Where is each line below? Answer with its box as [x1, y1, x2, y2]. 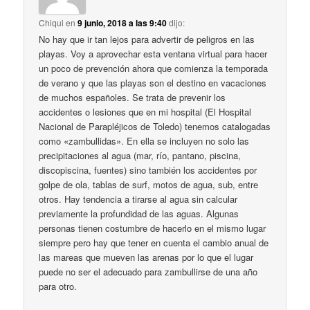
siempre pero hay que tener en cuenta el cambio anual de [39, 235, 269, 249]
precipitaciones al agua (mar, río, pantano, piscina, [39, 148, 241, 162]
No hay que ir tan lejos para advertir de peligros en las [39, 32, 255, 46]
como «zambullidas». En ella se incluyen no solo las [39, 134, 250, 147]
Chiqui [39, 16, 64, 28]
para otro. [39, 279, 77, 293]
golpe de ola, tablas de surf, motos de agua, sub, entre [39, 177, 259, 191]
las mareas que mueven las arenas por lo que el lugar [39, 250, 254, 264]
